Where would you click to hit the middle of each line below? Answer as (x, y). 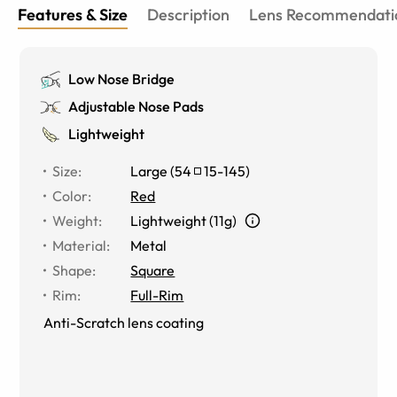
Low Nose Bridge (122, 78)
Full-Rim (157, 295)
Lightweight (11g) (184, 220)
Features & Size (73, 14)
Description (188, 14)
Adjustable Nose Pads (136, 106)
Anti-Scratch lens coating (124, 322)
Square (153, 270)
